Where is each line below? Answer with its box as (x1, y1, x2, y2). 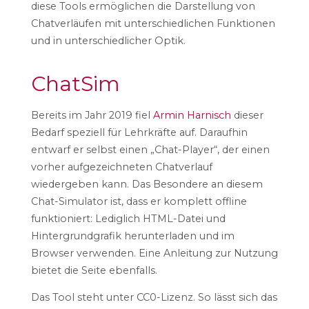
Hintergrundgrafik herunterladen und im (30, 229, 235, 242)
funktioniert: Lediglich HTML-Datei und (30, 212, 226, 225)
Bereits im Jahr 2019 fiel (30, 108, 153, 121)
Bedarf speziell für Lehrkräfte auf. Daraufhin (30, 126, 248, 139)
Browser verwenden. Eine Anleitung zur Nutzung (30, 246, 278, 259)
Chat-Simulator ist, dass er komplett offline (30, 195, 247, 208)
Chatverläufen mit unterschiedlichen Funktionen (30, 17, 275, 30)
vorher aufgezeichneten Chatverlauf (30, 160, 212, 173)
